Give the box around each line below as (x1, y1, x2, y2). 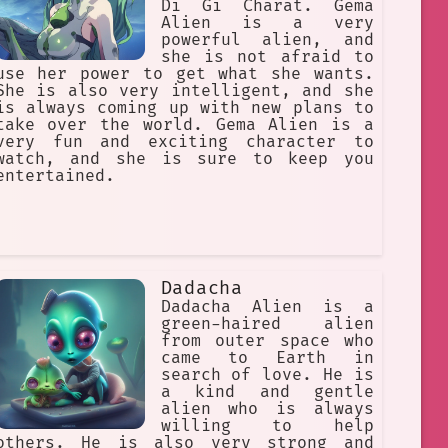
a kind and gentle (160, 382, 374, 403)
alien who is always (160, 399, 374, 420)
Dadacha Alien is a (160, 297, 374, 318)
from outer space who (160, 331, 374, 352)
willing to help (160, 416, 374, 437)
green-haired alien (160, 314, 374, 335)
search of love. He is (160, 365, 374, 386)
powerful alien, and (160, 30, 374, 51)
